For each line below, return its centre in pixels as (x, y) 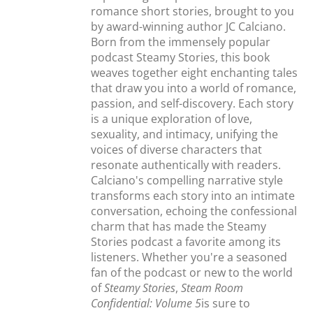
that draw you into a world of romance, (194, 88)
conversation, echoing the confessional (194, 211)
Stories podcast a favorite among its (186, 242)
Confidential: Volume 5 (146, 303)
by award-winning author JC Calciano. (189, 27)
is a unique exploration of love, (172, 119)
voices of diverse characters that (177, 150)
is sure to (226, 303)
